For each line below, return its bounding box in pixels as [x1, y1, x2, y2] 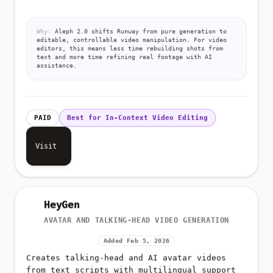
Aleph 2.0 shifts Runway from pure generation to [51, 26, 227, 33]
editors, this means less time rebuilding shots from [37, 43, 223, 50]
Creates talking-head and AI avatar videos [26, 253, 226, 263]
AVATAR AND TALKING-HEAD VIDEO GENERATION [44, 216, 229, 225]
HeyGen [44, 199, 80, 211]
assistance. [37, 60, 77, 67]
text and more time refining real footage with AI [37, 51, 212, 58]
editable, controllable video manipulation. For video [37, 34, 227, 41]
